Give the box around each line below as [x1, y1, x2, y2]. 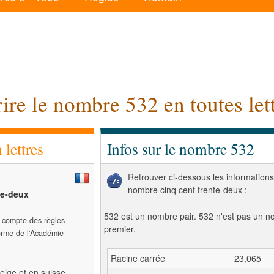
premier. [104, 223, 136, 235]
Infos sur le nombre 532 [107, 138, 254, 159]
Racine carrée [111, 252, 165, 264]
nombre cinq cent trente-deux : [128, 183, 247, 196]
